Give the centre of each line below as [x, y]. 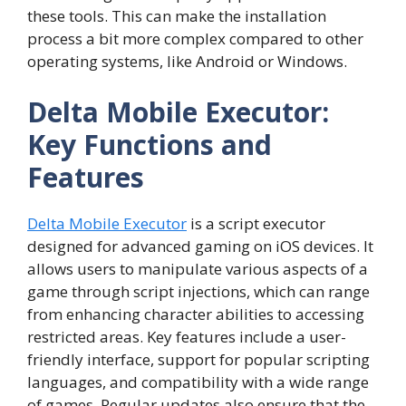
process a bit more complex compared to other [195, 39]
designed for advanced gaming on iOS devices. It [200, 246]
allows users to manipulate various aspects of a [198, 268]
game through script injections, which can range [198, 291]
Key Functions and [150, 144]
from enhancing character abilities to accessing [196, 314]
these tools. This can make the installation [177, 16]
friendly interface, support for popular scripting [198, 359]
